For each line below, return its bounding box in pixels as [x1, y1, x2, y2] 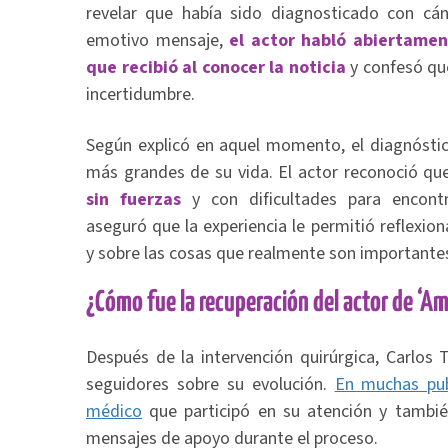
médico [86, 399, 142, 424]
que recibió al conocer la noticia [86, 55, 346, 80]
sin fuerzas [86, 187, 192, 212]
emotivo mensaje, [86, 28, 230, 53]
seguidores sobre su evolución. [86, 372, 335, 397]
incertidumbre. [86, 82, 195, 107]
